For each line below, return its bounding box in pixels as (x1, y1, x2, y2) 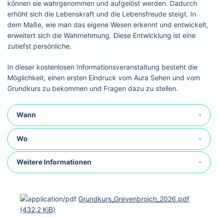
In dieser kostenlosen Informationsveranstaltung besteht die (7, 63, 198, 72)
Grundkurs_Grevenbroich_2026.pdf (78, 194, 190, 203)
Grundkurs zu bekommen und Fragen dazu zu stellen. (7, 84, 179, 93)
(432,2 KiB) (20, 205, 56, 214)
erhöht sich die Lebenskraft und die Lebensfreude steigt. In (7, 10, 197, 18)
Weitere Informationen (16, 158, 91, 166)
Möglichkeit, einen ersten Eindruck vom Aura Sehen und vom (7, 73, 200, 82)
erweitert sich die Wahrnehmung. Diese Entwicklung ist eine (7, 31, 196, 40)
